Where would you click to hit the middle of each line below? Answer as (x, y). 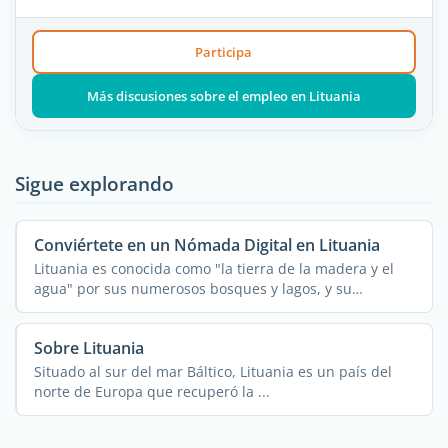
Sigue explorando (94, 183)
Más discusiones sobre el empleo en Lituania (223, 95)
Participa (224, 51)
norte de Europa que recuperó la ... (151, 391)
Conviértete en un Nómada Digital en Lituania (206, 244)
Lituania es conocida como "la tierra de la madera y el (213, 268)
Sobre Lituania (88, 347)
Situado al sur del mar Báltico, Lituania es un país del (212, 371)
